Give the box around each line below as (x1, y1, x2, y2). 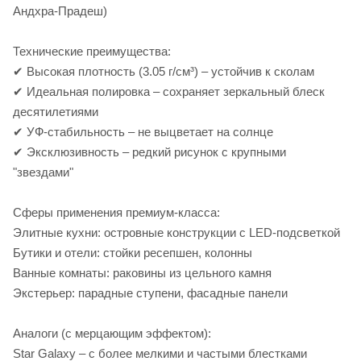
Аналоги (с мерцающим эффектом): (13, 326, 211, 340)
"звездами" (13, 164, 73, 179)
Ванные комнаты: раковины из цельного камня (13, 265, 272, 280)
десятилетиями (13, 104, 98, 118)
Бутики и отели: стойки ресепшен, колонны (13, 245, 252, 259)
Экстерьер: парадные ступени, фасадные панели (13, 285, 288, 300)
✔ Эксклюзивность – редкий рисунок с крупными (13, 144, 286, 159)
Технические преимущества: (13, 44, 171, 58)
